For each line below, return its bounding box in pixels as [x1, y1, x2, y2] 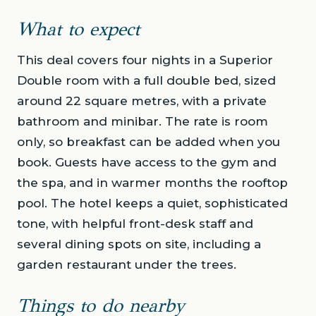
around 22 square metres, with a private [17, 94, 267, 109]
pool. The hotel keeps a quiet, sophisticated [17, 196, 288, 211]
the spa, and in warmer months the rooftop [17, 176, 288, 190]
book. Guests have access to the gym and [17, 155, 276, 170]
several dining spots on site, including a [17, 237, 261, 252]
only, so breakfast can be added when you [17, 135, 280, 150]
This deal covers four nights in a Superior [17, 53, 273, 68]
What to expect [17, 18, 140, 41]
